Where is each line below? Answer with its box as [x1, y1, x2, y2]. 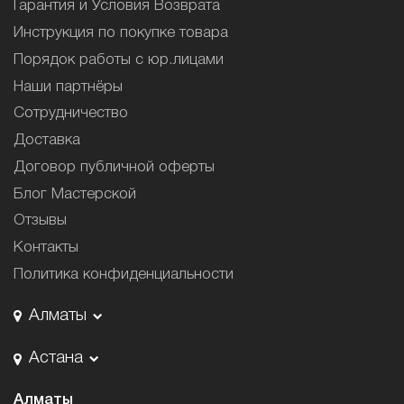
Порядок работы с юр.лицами [14, 52, 224, 67]
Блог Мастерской [14, 187, 136, 201]
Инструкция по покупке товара [14, 26, 228, 41]
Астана [28, 351, 83, 366]
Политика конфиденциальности [14, 267, 234, 281]
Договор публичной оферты [14, 160, 215, 174]
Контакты [14, 240, 78, 254]
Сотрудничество [14, 106, 128, 121]
